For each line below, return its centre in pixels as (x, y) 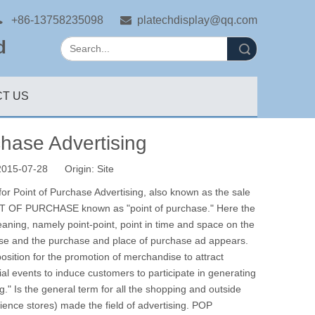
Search (178, 49)
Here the (236, 208)
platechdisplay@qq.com (197, 20)
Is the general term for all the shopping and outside (128, 289)
